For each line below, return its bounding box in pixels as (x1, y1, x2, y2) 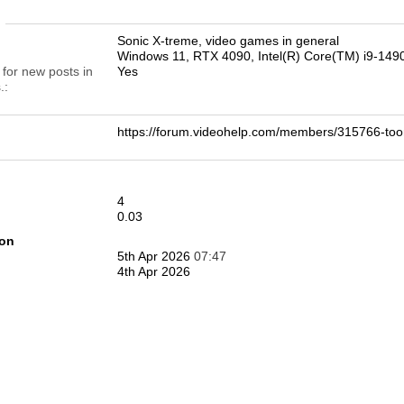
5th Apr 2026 (117, 249, 194, 263)
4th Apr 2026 (117, 264, 190, 279)
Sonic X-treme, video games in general (117, 33, 339, 48)
